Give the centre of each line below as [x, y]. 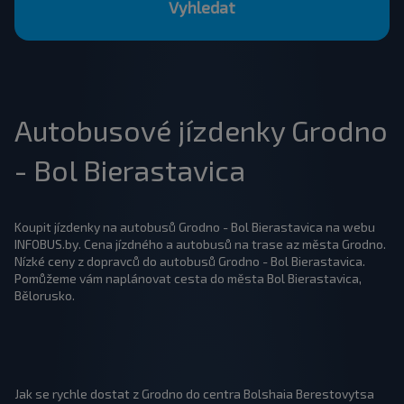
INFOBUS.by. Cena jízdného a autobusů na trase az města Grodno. [200, 244]
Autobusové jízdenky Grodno [201, 130]
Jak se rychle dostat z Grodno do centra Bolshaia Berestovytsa [194, 394]
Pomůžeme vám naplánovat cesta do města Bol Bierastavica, [188, 278]
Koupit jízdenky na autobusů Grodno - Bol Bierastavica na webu [195, 227]
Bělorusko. [45, 295]
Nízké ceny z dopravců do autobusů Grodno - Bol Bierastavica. [190, 261]
